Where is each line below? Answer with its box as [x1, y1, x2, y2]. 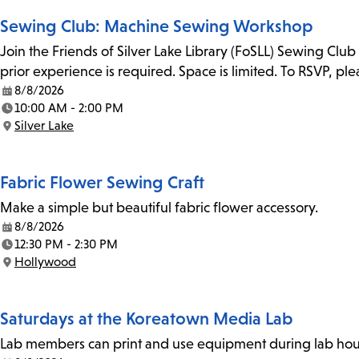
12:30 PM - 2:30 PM [14, 237, 118, 252]
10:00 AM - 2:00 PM [14, 101, 123, 115]
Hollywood [14, 255, 76, 269]
